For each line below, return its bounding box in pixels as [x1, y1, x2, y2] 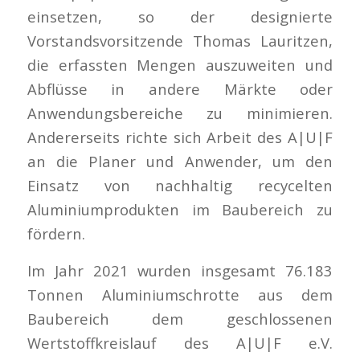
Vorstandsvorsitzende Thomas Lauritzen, [27, 31, 333, 51]
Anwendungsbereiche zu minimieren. [27, 103, 333, 124]
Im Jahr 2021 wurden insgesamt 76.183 [27, 260, 333, 280]
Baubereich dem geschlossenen [27, 308, 333, 329]
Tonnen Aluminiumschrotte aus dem [27, 284, 333, 305]
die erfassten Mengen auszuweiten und [27, 55, 333, 76]
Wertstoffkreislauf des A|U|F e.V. [27, 332, 333, 353]
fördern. [27, 223, 85, 244]
